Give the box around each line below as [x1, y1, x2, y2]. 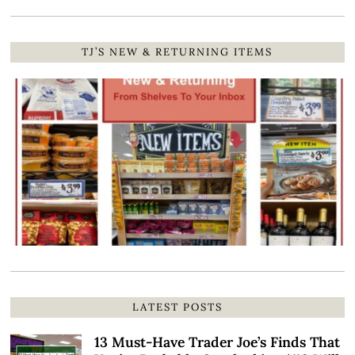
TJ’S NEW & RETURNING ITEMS [82, 45, 273, 59]
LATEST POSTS [132, 300, 223, 314]
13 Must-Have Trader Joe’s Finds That [94, 332, 341, 351]
